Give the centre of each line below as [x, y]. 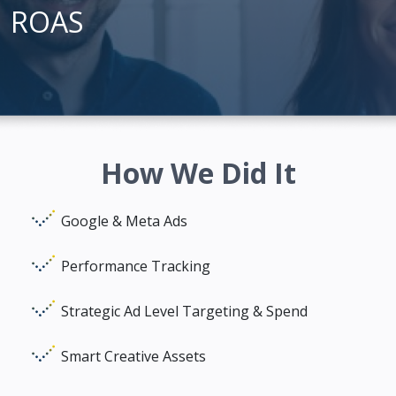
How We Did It [198, 172]
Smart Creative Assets [133, 356]
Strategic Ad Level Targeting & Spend [184, 311]
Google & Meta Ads [124, 221]
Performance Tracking [136, 266]
